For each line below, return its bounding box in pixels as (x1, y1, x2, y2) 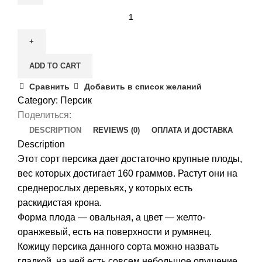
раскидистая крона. (18, 198, 102, 208)
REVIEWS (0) (93, 126, 140, 135)
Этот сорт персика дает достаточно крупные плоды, (18, 154, 242, 164)
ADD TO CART (29, 61, 81, 71)
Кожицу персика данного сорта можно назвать (18, 242, 219, 252)
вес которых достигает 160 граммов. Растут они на (18, 168, 237, 179)
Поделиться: (18, 110, 71, 120)
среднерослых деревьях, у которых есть (18, 183, 192, 194)
